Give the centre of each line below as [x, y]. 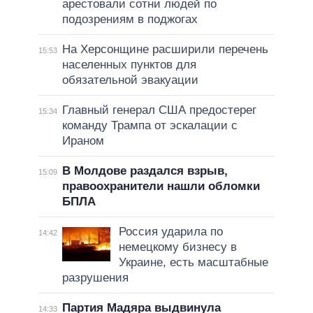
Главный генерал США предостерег [159, 110]
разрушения [95, 278]
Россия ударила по [170, 232]
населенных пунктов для [129, 65]
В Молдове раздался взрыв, [145, 171]
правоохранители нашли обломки [161, 187]
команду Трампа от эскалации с [150, 126]
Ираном [83, 141]
